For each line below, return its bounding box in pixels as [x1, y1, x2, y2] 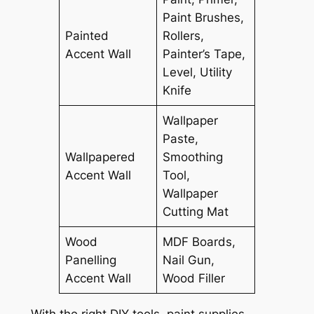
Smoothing [163, 149, 224, 164]
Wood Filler [163, 271, 226, 285]
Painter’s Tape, [163, 46, 246, 61]
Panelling [65, 252, 117, 267]
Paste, [163, 131, 199, 146]
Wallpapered [65, 149, 136, 164]
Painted [65, 28, 109, 43]
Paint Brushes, [163, 10, 245, 25]
